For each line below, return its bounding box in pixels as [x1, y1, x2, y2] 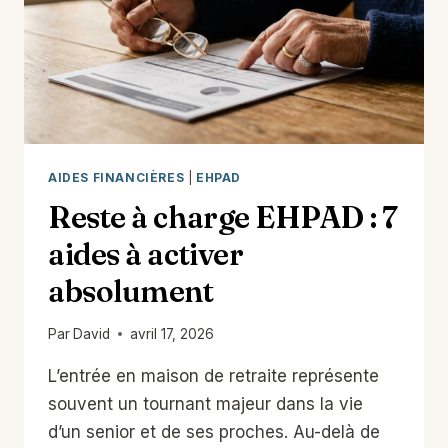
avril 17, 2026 [130, 326, 215, 343]
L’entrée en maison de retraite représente [48, 366, 379, 387]
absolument [48, 272, 214, 310]
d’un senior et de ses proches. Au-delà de [48, 422, 380, 443]
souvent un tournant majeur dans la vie [48, 394, 363, 415]
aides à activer [48, 235, 244, 273]
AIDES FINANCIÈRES [48, 169, 185, 185]
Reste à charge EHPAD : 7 [48, 198, 398, 236]
